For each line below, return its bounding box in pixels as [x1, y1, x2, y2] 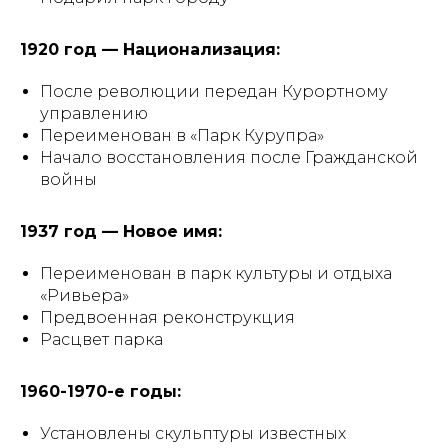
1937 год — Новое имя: [20, 222, 222, 241]
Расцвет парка [40, 330, 163, 349]
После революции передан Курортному [40, 82, 388, 101]
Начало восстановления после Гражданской [40, 148, 418, 167]
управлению [40, 104, 148, 123]
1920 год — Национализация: [20, 40, 280, 59]
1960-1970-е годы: [20, 382, 181, 401]
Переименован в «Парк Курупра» [40, 126, 324, 145]
